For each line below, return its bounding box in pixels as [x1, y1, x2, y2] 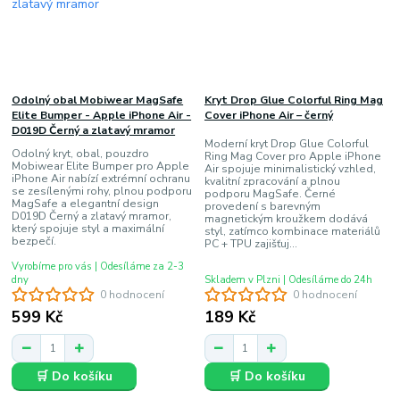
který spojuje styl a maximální [12, 221, 165, 237]
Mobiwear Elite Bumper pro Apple [12, 159, 190, 174]
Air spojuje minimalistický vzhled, [204, 162, 376, 177]
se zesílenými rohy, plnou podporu [12, 184, 193, 199]
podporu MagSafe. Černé [204, 187, 336, 202]
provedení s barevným [204, 199, 321, 214]
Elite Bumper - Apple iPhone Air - [12, 107, 192, 122]
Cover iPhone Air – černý [204, 107, 333, 122]
